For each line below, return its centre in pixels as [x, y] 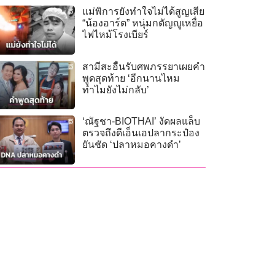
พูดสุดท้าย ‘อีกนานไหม [131, 78]
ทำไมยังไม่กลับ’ [116, 90]
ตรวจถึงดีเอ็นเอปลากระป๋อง [141, 133]
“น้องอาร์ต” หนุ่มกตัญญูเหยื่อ [143, 23]
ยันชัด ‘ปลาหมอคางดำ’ [133, 145]
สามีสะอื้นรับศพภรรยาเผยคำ [144, 66]
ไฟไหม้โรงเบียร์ [116, 35]
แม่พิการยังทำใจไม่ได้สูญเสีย [144, 12]
